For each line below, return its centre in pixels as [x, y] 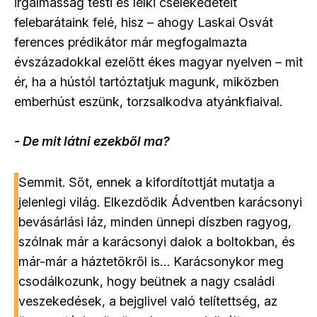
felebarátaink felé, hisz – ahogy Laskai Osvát [144, 22]
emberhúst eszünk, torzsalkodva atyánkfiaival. [148, 101]
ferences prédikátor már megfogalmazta [131, 42]
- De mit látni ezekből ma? [92, 141]
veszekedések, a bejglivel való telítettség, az [148, 301]
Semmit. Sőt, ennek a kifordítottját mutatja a [146, 182]
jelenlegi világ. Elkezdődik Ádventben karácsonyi [160, 202]
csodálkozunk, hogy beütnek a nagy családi [146, 281]
